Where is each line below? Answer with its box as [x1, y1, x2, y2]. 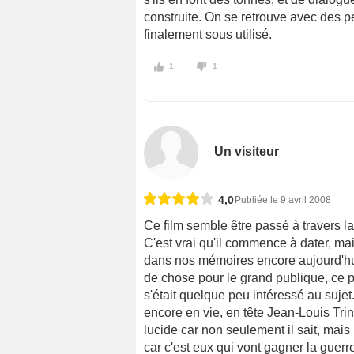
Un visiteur [214, 144, 280, 158]
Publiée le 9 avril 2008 [235, 194, 331, 205]
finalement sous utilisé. [144, 28, 272, 42]
